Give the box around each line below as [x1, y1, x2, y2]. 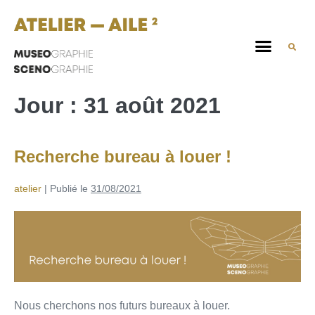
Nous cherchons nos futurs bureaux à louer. [14, 300, 230, 312]
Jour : [14, 93, 84, 118]
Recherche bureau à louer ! [14, 147, 231, 166]
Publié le [50, 183, 88, 194]
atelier [14, 183, 41, 194]
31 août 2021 [84, 93, 221, 118]
